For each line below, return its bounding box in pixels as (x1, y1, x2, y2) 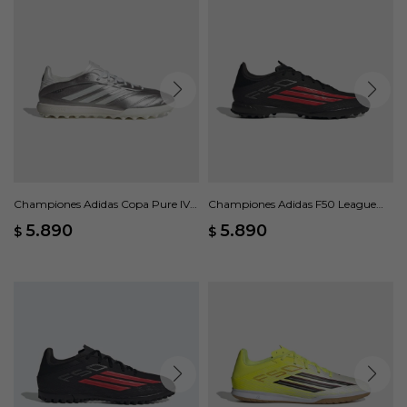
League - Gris (14, 213, 83, 227)
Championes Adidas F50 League (208, 197, 376, 211)
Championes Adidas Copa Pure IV (14, 197, 190, 211)
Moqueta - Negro (208, 213, 296, 227)
